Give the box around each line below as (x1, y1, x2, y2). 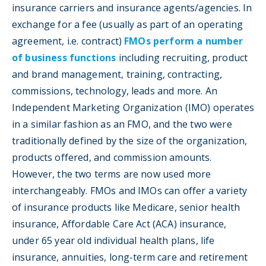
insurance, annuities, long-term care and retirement (12, 250, 248, 264)
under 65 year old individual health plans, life (12, 233, 215, 247)
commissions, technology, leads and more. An (12, 84, 217, 97)
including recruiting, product (116, 50, 248, 64)
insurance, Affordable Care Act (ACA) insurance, (12, 217, 227, 230)
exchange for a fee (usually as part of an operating (12, 17, 243, 31)
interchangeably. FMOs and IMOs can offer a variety (12, 183, 248, 197)
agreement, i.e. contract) (12, 34, 125, 47)
